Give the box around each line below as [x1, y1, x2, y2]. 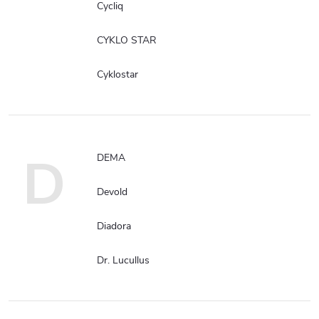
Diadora [97, 219, 131, 233]
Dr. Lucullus [97, 253, 150, 267]
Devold [97, 184, 127, 199]
